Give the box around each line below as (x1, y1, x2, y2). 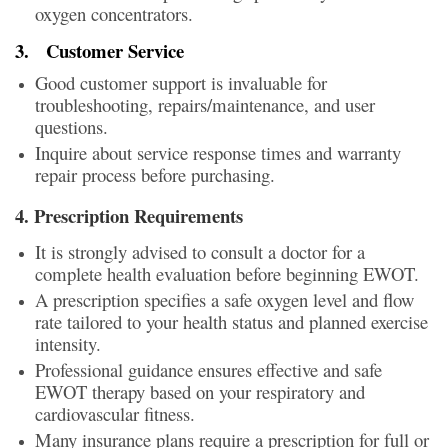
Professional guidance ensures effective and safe (35, 356, 382, 382)
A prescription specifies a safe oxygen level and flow (35, 286, 414, 312)
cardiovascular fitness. (35, 400, 195, 426)
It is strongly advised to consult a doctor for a (35, 238, 365, 264)
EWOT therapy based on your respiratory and (35, 378, 365, 404)
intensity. (35, 330, 101, 356)
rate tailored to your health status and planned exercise (35, 308, 428, 334)
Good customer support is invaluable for (35, 69, 327, 95)
